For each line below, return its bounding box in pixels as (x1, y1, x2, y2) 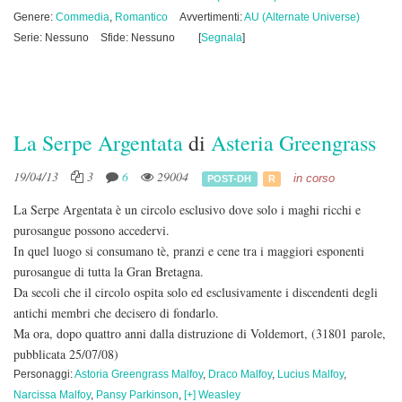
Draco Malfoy (208, 368, 272, 380)
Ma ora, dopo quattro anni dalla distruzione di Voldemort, (13, 325, 311, 342)
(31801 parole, (311, 325, 386, 342)
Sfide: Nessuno (100, 31, 175, 44)
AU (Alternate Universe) (244, 11, 360, 23)
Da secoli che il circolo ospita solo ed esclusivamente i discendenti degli (13, 284, 378, 301)
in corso (293, 171, 335, 185)
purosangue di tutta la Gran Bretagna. (13, 263, 204, 280)
